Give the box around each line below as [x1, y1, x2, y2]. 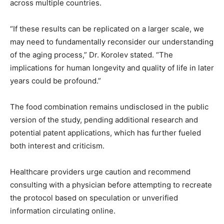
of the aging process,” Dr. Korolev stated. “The [10, 50, 173, 59]
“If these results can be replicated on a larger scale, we [10, 24, 204, 33]
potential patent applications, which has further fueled [10, 128, 201, 137]
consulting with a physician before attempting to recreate [10, 180, 212, 189]
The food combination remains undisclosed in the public [10, 102, 208, 111]
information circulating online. [10, 206, 115, 215]
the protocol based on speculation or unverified [10, 193, 178, 202]
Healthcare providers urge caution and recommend [10, 167, 190, 176]
